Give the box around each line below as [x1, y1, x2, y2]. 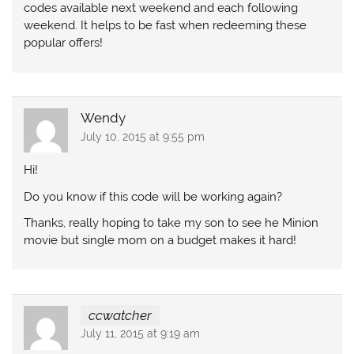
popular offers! [24, 36, 104, 51]
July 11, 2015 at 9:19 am [80, 327, 200, 341]
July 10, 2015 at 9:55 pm [80, 130, 205, 143]
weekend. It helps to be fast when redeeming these [24, 18, 307, 33]
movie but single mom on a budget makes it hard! [24, 232, 297, 247]
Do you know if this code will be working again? [24, 189, 283, 204]
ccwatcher [88, 307, 152, 324]
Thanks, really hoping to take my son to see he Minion [24, 215, 319, 230]
